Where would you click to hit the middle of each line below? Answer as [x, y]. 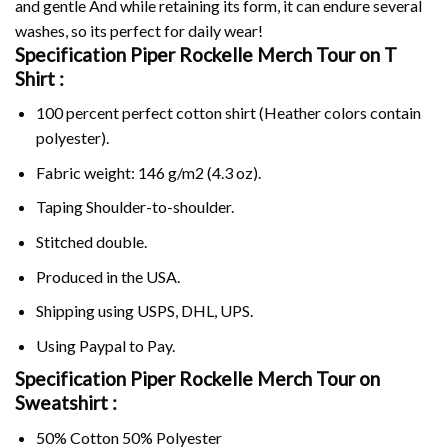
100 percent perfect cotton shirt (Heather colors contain [228, 113]
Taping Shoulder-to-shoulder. [134, 207]
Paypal [102, 345]
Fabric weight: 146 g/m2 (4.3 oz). [148, 172]
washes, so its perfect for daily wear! [139, 30]
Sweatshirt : [66, 403]
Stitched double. [91, 241]
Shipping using [86, 311]
